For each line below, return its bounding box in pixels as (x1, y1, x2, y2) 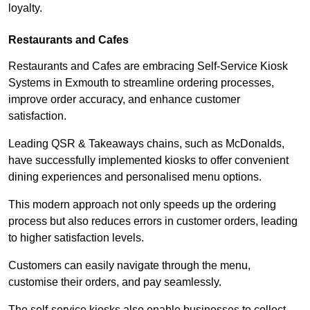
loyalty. (8, 1, 42, 14)
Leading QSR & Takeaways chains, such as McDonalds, (8, 137, 284, 149)
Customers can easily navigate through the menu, (8, 259, 250, 271)
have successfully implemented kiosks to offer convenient (8, 154, 289, 166)
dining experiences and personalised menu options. (8, 170, 262, 183)
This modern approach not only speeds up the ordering (8, 198, 276, 210)
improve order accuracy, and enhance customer (8, 93, 240, 105)
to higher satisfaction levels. (8, 231, 147, 244)
